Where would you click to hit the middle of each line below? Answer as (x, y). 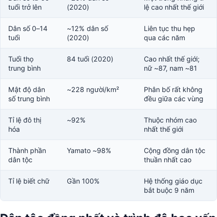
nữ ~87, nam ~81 (170, 68)
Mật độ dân (27, 89)
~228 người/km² (93, 89)
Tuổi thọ (21, 59)
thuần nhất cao (168, 159)
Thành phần (27, 150)
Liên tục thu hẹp (170, 28)
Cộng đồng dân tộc (175, 150)
